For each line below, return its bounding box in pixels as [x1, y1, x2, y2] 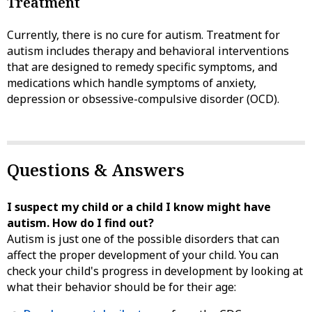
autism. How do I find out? [7, 214, 154, 231]
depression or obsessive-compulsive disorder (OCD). [7, 91, 279, 107]
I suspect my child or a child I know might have [7, 198, 271, 214]
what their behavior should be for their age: [7, 279, 236, 295]
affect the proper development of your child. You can [7, 247, 279, 263]
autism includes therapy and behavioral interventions [7, 42, 289, 58]
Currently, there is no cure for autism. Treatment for [7, 26, 280, 42]
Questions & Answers [7, 157, 185, 181]
